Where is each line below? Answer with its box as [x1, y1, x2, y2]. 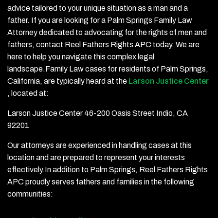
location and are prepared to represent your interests [7, 153, 185, 162]
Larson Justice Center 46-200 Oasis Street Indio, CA [7, 109, 188, 117]
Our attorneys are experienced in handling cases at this [7, 141, 192, 149]
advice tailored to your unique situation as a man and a [7, 4, 188, 12]
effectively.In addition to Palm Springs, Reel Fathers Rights [7, 165, 208, 174]
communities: [7, 190, 53, 198]
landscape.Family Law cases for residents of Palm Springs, [7, 65, 208, 73]
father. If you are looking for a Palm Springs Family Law [7, 16, 192, 24]
